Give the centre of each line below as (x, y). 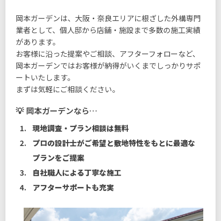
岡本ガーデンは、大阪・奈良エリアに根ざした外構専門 (109, 18)
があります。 (38, 41)
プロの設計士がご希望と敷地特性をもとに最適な (114, 143)
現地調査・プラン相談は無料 (80, 128)
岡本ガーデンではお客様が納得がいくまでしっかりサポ (109, 65)
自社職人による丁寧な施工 (77, 172)
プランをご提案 (58, 157)
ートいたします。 (45, 77)
